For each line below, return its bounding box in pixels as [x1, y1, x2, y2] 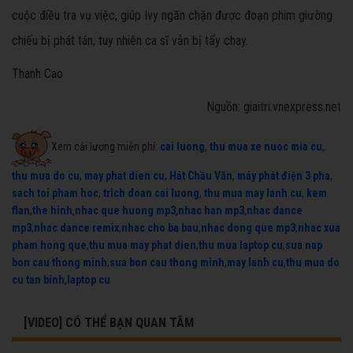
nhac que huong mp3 [75, 204, 176, 217]
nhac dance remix [34, 221, 119, 235]
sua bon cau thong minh [110, 256, 225, 269]
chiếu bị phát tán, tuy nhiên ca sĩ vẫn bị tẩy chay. [12, 33, 248, 49]
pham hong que [12, 239, 87, 252]
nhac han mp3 [178, 204, 244, 217]
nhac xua [298, 221, 340, 235]
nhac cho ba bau [121, 221, 199, 235]
